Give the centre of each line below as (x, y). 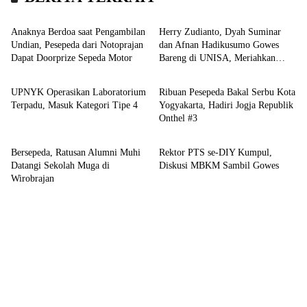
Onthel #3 (178, 118)
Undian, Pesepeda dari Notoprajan (77, 45)
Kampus (38, 65)
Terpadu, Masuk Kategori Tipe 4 (74, 105)
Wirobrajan (33, 179)
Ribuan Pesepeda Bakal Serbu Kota (227, 92)
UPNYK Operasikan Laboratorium (78, 92)
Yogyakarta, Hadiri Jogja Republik (226, 105)
